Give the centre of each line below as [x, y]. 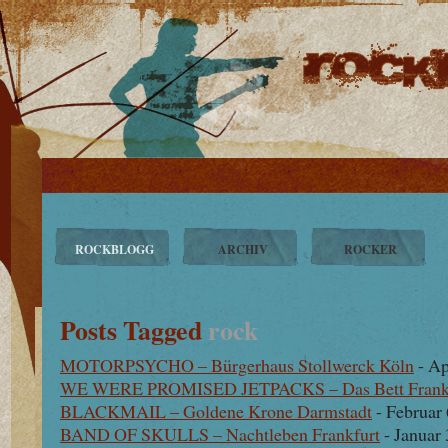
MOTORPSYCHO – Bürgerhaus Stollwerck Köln [237, 365]
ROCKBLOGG [114, 249]
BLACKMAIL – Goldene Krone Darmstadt [216, 411]
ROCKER [370, 249]
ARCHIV [242, 249]
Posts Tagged [134, 330]
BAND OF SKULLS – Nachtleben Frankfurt [220, 434]
